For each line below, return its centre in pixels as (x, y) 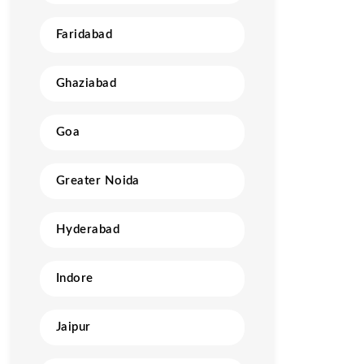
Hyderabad (88, 230)
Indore (75, 278)
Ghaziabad (87, 83)
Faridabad (84, 35)
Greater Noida (98, 181)
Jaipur (74, 327)
